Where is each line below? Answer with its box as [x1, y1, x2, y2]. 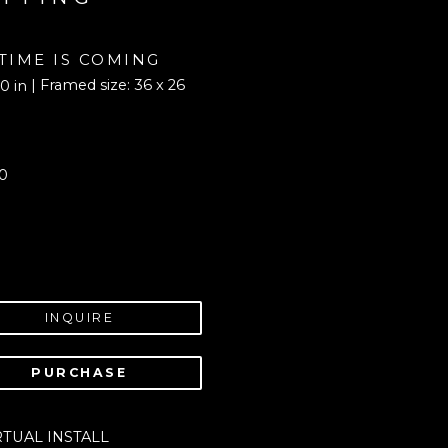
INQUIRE [44, 309, 114, 325]
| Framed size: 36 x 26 [30, 75, 185, 94]
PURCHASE [31, 364, 128, 380]
